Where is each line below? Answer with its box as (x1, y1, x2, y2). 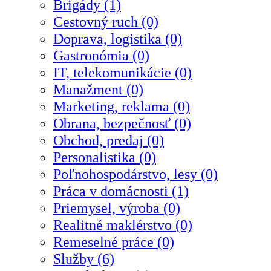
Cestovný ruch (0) (53, 13, 158, 30)
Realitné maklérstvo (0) (53, 217, 192, 233)
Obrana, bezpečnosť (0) (53, 115, 191, 132)
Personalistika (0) (53, 149, 156, 166)
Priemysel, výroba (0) (53, 200, 180, 217)
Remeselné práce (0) (53, 233, 174, 250)
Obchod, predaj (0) (53, 132, 164, 149)
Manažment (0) (53, 81, 143, 98)
